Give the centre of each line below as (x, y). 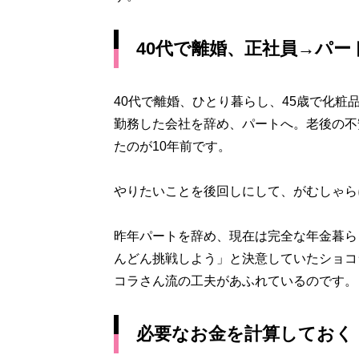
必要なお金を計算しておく (245, 334)
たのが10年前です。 (172, 146)
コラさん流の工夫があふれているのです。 (236, 281)
